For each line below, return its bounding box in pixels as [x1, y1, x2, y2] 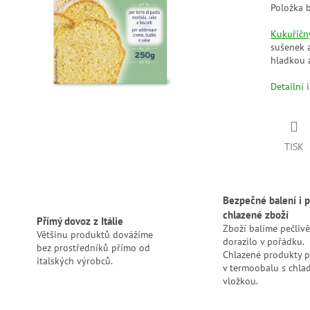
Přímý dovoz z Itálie [36, 213, 123, 228]
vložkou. [222, 275, 258, 288]
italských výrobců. [36, 254, 113, 267]
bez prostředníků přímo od [36, 241, 150, 254]
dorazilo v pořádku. [222, 235, 304, 248]
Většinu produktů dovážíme [36, 228, 153, 241]
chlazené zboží [222, 208, 289, 222]
